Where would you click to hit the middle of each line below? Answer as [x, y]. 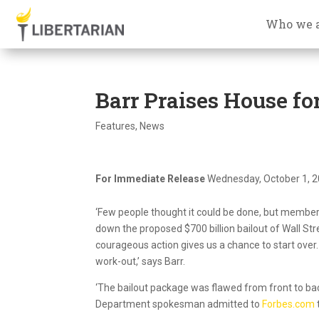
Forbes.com [290, 304]
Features [116, 126]
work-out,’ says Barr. [141, 261]
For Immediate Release [152, 178]
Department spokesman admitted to [179, 304]
